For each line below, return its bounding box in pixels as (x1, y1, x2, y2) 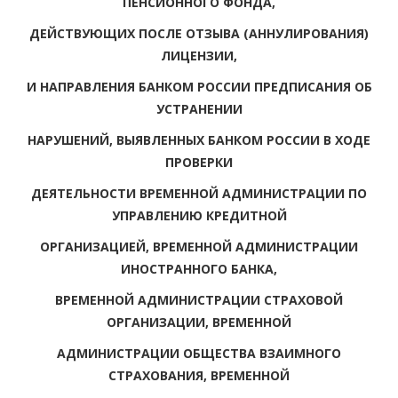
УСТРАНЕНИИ (155, 99, 243, 117)
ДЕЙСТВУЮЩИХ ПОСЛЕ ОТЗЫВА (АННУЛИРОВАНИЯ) (29, 24, 369, 42)
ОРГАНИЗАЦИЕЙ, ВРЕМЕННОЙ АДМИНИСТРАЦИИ (40, 237, 358, 255)
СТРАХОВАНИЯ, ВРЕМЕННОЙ (108, 366, 290, 384)
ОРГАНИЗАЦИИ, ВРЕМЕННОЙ (107, 313, 291, 330)
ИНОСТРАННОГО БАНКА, (121, 259, 277, 277)
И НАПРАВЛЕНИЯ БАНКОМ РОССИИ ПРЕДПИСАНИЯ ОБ (26, 77, 372, 95)
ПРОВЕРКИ (165, 153, 233, 171)
